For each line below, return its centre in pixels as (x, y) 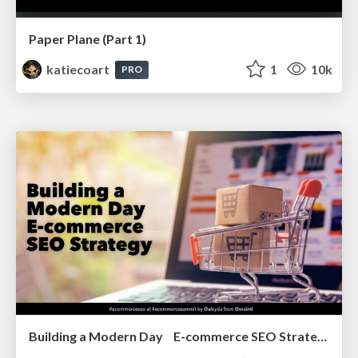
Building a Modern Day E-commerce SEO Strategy (322, 336)
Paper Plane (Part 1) (88, 38)
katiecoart (78, 69)
